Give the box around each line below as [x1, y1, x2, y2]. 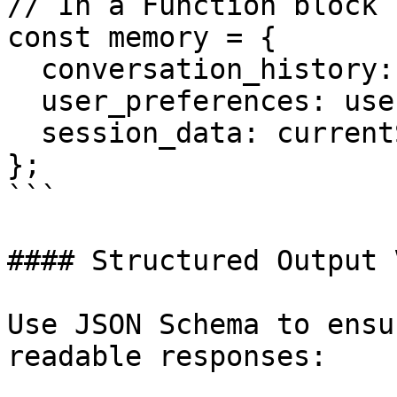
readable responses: [7, 340, 327, 372]
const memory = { [7, 21, 276, 53]
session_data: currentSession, [7, 117, 41, 149]
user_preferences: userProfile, [7, 85, 41, 117]
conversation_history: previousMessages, [7, 53, 41, 85]
